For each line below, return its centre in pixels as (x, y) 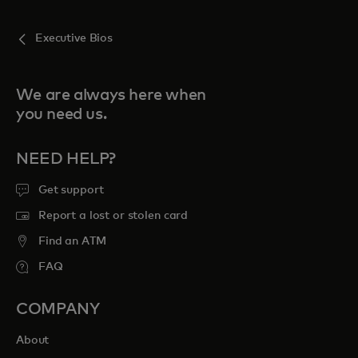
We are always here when (111, 95)
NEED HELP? (66, 159)
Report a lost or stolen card (113, 216)
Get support (71, 190)
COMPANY (58, 309)
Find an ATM (72, 241)
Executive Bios (74, 38)
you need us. (62, 114)
